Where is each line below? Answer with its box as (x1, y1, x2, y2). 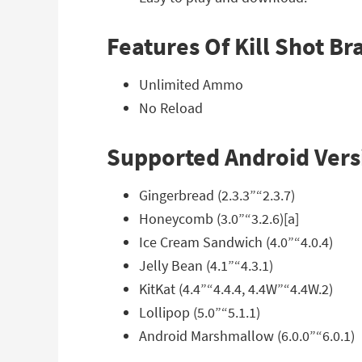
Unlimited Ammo (139, 75, 243, 94)
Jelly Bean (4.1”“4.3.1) (139, 256, 273, 275)
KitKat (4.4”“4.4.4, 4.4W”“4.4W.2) (139, 280, 333, 298)
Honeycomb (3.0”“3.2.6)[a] (139, 209, 299, 228)
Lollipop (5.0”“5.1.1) (139, 303, 260, 322)
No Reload (139, 99, 203, 117)
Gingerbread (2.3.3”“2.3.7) (139, 186, 295, 204)
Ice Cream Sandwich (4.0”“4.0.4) (139, 233, 333, 251)
